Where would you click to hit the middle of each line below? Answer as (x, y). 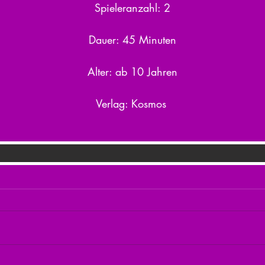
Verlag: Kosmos (132, 104)
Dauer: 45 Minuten (132, 40)
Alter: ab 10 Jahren (132, 72)
